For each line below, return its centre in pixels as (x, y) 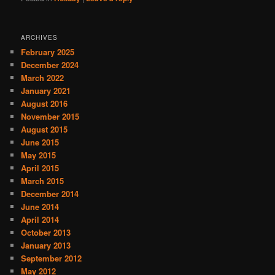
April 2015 (40, 168)
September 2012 (52, 258)
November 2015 (50, 117)
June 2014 (40, 207)
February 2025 (48, 52)
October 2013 (46, 233)
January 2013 (46, 246)
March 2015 (43, 181)
